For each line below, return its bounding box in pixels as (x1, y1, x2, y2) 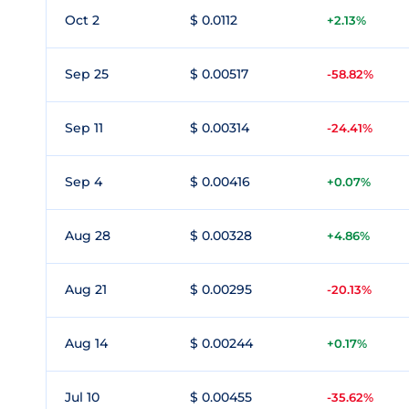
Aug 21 (65, 281, 107, 298)
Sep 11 (65, 120, 103, 136)
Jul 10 (65, 389, 100, 405)
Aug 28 (65, 227, 110, 244)
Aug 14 (65, 335, 108, 351)
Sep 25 (65, 66, 109, 82)
